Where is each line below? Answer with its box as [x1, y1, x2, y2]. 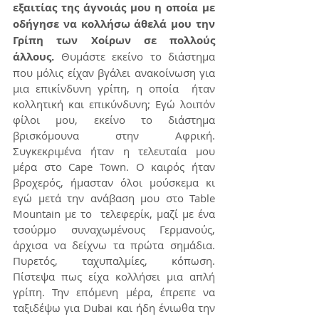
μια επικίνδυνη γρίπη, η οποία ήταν [13, 81, 215, 95]
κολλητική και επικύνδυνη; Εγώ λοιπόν [13, 97, 215, 111]
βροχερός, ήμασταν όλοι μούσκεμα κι [13, 175, 215, 189]
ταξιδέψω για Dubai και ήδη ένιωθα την [13, 300, 215, 315]
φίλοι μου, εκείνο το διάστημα [13, 113, 215, 127]
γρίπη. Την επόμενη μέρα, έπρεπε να [13, 285, 215, 299]
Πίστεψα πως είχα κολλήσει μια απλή [13, 269, 215, 283]
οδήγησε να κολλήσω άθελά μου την [13, 16, 215, 31]
